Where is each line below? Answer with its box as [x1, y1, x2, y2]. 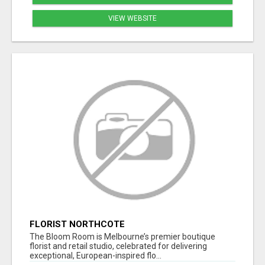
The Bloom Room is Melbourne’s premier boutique [30, 232, 215, 242]
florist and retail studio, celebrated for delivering [30, 241, 207, 251]
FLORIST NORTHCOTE [30, 219, 125, 230]
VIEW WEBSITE [108, 14, 157, 22]
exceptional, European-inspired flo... [30, 251, 161, 261]
